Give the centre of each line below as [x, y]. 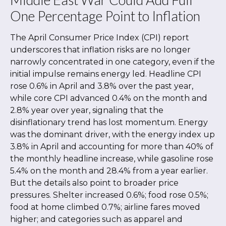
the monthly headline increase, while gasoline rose [112, 159]
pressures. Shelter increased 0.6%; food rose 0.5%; [109, 195]
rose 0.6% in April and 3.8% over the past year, [102, 86]
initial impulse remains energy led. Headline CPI [106, 74]
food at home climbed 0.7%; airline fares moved [105, 207]
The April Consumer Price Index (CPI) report [100, 38]
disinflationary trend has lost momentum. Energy [109, 123]
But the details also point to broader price [94, 183]
